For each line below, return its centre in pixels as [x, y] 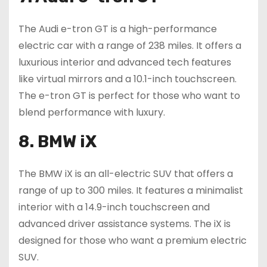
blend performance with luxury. [92, 113]
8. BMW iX [58, 142]
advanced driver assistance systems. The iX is [125, 224]
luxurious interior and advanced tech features [125, 63]
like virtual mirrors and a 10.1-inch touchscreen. [128, 79]
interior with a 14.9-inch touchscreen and [114, 207]
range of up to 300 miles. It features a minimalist [131, 191]
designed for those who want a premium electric [133, 241]
